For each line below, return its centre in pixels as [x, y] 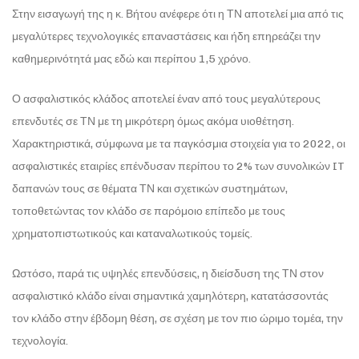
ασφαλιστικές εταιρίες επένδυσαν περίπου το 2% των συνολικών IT [178, 167]
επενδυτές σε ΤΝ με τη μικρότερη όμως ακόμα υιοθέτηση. [153, 122]
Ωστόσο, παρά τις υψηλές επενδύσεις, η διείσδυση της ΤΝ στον [168, 274]
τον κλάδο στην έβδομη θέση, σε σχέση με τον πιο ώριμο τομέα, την [177, 319]
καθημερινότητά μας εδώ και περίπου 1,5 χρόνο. [131, 58]
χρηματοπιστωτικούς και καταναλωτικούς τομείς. [132, 234]
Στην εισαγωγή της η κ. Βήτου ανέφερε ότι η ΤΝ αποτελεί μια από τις [178, 14]
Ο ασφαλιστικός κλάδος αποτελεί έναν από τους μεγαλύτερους [166, 99]
